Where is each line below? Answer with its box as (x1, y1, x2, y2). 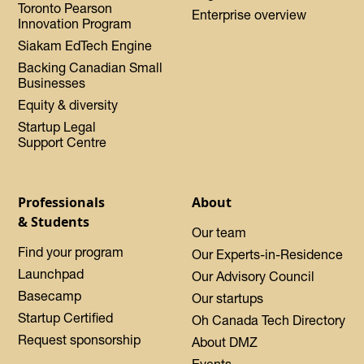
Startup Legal (18, 119, 97, 136)
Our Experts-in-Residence (192, 246, 343, 263)
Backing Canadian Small (18, 59, 163, 76)
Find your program (18, 244, 124, 261)
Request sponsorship (18, 331, 141, 349)
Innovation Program (18, 15, 132, 32)
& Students (18, 213, 90, 232)
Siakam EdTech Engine (18, 37, 153, 54)
